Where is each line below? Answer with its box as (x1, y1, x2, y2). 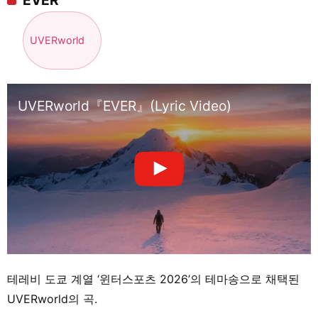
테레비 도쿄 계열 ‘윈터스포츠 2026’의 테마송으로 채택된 (7, 271, 300, 286)
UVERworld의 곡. (7, 291, 97, 306)
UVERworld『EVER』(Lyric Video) (18, 97, 231, 114)
